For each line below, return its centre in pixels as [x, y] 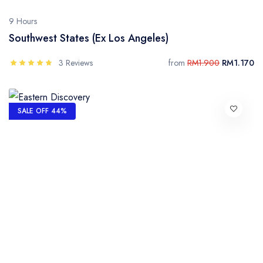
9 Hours [23, 21]
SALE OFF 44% [42, 111]
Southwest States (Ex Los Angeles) [89, 38]
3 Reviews [76, 63]
